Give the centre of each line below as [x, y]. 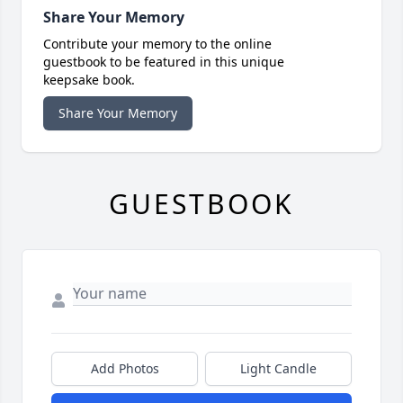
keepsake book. [89, 80]
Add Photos [125, 369]
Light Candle [278, 369]
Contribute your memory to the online [157, 44]
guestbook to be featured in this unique [164, 62]
